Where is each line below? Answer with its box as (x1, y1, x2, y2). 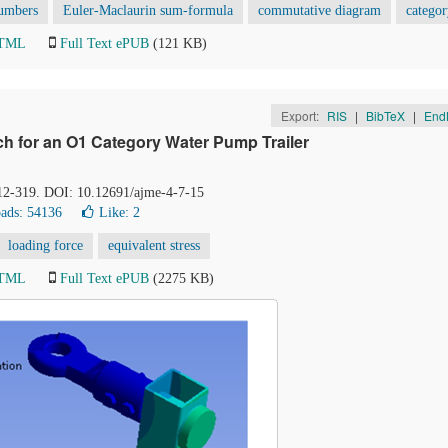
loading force (8, 238, 83, 253)
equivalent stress (108, 238, 200, 253)
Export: (280, 107, 322, 124)
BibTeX (365, 107, 405, 124)
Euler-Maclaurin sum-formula (63, 3, 233, 18)
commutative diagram (258, 3, 381, 18)
